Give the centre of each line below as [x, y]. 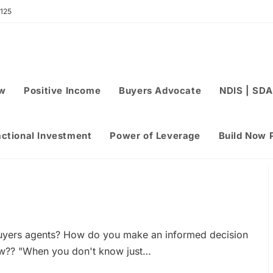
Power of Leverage [155, 136]
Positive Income [62, 90]
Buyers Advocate [160, 90]
